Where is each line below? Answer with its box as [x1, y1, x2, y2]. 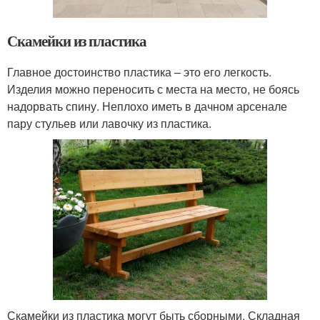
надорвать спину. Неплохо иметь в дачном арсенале [7, 98, 287, 115]
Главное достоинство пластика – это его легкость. [7, 64, 271, 81]
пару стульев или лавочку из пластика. [7, 115, 211, 132]
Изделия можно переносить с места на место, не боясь [7, 81, 299, 98]
